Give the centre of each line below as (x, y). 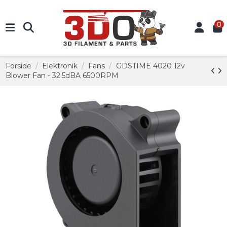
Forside (18, 66)
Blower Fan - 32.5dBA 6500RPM (62, 75)
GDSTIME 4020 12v (150, 66)
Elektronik (60, 66)
